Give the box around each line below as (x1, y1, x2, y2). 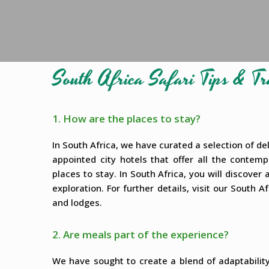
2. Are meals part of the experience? (52, 228, 229, 242)
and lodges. (52, 196, 102, 209)
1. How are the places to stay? (52, 112, 201, 126)
